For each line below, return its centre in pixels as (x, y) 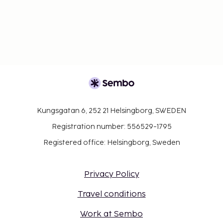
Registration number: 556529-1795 (111, 127)
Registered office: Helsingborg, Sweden (111, 143)
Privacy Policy (111, 175)
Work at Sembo (111, 215)
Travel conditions (111, 195)
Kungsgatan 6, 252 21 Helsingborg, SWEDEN (111, 111)
